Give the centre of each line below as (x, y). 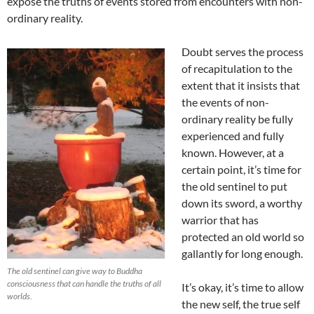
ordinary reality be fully (237, 119)
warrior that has (220, 220)
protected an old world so (243, 237)
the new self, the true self (241, 304)
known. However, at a (233, 153)
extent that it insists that (241, 86)
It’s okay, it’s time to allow (243, 287)
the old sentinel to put (234, 186)
